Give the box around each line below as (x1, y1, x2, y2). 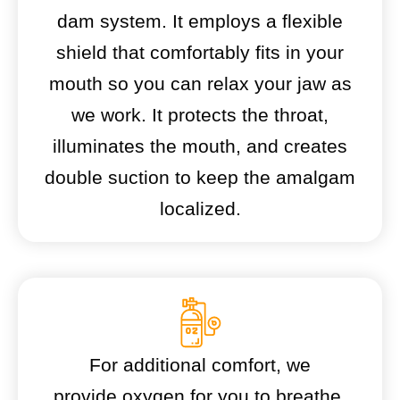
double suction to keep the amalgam (45, 167, 355, 188)
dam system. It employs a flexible (57, 11, 343, 32)
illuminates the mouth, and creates (53, 136, 347, 157)
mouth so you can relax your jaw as (48, 73, 352, 95)
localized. (159, 198, 241, 220)
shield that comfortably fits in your (56, 42, 344, 63)
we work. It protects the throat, (71, 104, 329, 126)
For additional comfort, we (89, 354, 311, 376)
